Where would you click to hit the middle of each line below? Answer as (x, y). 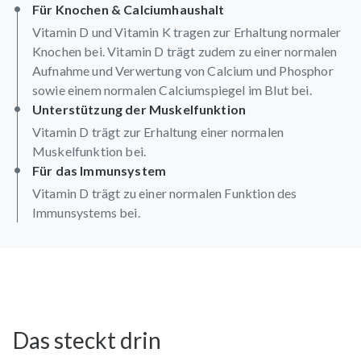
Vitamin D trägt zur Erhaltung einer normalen (158, 131)
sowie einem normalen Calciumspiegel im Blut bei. (172, 89)
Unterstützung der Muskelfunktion (139, 109)
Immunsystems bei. (86, 212)
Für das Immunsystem (100, 170)
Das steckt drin (87, 340)
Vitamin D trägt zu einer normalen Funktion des (165, 193)
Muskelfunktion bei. (89, 151)
